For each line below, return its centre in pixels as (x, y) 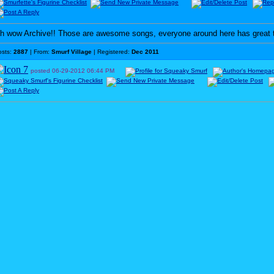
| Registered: (112, 52)
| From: (40, 52)
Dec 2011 (145, 52)
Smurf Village (72, 52)
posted (41, 71)
